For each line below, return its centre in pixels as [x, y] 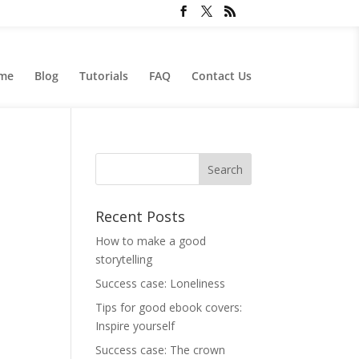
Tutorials [103, 75]
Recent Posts [141, 216]
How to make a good [151, 241]
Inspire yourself [135, 326]
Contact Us [221, 75]
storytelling [124, 259]
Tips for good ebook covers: [169, 307]
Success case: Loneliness [161, 283]
